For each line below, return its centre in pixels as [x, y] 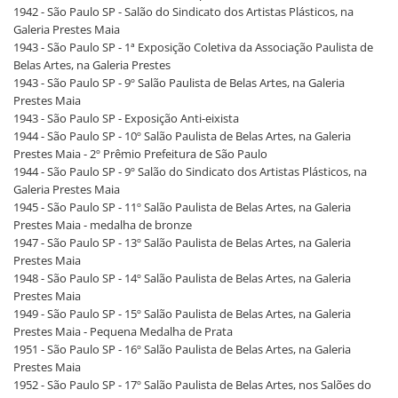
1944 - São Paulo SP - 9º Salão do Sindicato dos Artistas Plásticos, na [190, 171]
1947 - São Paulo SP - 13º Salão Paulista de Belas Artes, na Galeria [182, 243]
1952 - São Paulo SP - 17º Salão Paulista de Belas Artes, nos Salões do [192, 385]
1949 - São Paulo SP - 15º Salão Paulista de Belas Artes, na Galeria [182, 314]
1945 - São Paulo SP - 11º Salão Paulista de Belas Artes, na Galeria [182, 207]
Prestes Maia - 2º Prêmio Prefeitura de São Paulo [140, 154]
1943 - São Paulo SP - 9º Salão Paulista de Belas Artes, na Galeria [179, 83]
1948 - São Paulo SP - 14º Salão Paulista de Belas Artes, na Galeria [182, 278]
